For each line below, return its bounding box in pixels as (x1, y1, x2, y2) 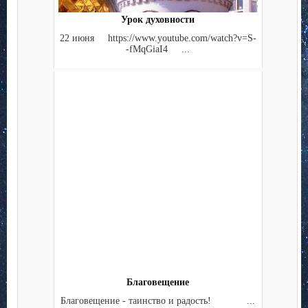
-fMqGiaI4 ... (126, 43, 190, 54)
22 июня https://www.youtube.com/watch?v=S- (59, 32, 256, 43)
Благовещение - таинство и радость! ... (60, 295, 255, 306)
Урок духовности (121, 14, 195, 25)
